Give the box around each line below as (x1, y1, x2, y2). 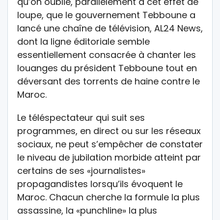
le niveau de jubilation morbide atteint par (17, 151, 201, 164)
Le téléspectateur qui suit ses (17, 111, 145, 124)
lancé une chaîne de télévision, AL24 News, (17, 22, 203, 34)
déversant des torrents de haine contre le (17, 75, 200, 87)
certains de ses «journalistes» (17, 164, 145, 177)
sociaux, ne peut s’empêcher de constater (17, 137, 203, 150)
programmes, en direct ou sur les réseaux (17, 124, 201, 137)
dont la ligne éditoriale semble (17, 35, 150, 48)
